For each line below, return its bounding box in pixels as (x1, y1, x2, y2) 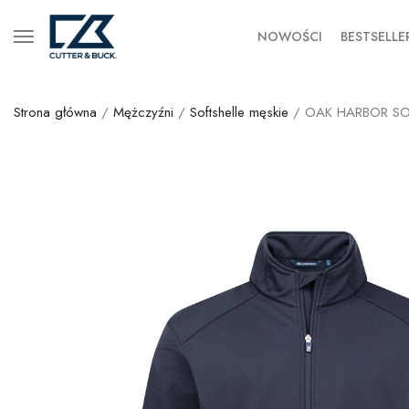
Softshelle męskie (190, 102, 288, 122)
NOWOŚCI (257, 27, 322, 46)
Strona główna (14, 102, 97, 122)
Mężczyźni (113, 102, 173, 122)
